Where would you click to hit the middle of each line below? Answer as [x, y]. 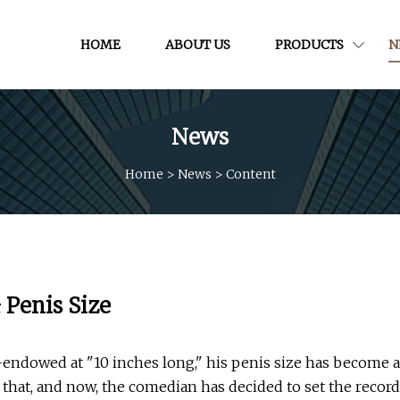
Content [250, 174]
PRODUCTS [309, 44]
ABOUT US [197, 44]
